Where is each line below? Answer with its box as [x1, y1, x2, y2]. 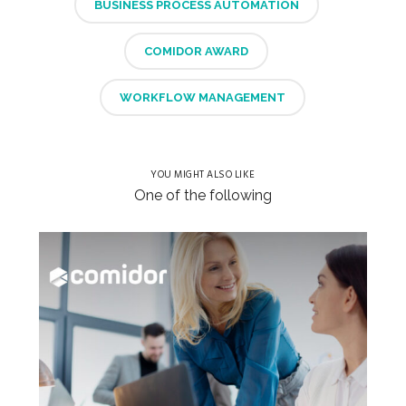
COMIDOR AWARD [144, 43, 249, 58]
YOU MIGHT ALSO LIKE [150, 166, 256, 183]
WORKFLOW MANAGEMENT [120, 90, 286, 104]
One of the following [133, 186, 272, 204]
